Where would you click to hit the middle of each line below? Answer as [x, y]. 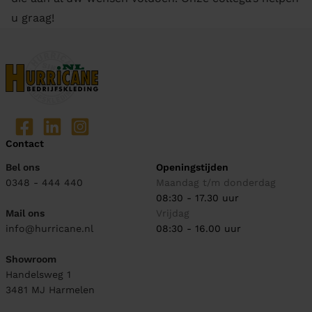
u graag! [33, 18]
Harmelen [72, 290]
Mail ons [25, 213]
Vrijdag [173, 213]
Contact [25, 143]
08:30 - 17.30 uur [197, 198]
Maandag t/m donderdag [216, 182]
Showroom [31, 259]
